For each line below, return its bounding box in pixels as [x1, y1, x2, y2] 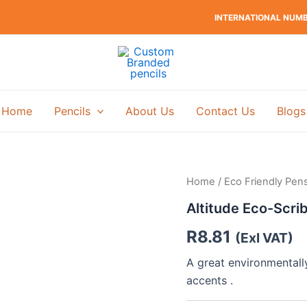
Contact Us [196, 104, 256, 118]
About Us [125, 104, 175, 118]
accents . [186, 273, 233, 287]
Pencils [53, 104, 90, 118]
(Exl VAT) [235, 229, 293, 246]
